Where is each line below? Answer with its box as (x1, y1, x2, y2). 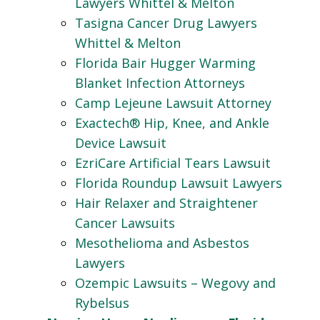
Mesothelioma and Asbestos (75, 234, 249, 252)
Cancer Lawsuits (75, 214, 175, 232)
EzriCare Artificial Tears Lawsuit (75, 154, 271, 172)
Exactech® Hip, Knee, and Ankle (75, 114, 269, 132)
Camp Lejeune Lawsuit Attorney (75, 94, 271, 112)
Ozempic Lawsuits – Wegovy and (75, 274, 276, 292)
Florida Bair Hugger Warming (75, 54, 256, 72)
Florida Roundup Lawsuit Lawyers (75, 174, 282, 192)
